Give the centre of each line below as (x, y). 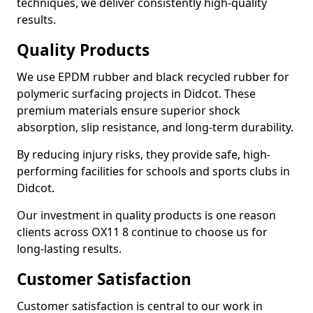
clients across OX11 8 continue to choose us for (142, 232)
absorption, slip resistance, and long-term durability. (155, 127)
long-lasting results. (69, 249)
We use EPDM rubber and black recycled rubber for (153, 77)
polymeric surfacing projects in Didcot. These (136, 94)
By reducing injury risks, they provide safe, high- (144, 154)
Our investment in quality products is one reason (146, 215)
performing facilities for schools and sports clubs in (153, 171)
